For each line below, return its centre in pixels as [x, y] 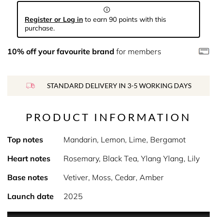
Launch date [31, 196]
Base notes [28, 177]
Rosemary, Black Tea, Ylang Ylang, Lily [131, 158]
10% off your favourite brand [61, 51]
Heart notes [29, 158]
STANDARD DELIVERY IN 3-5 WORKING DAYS [119, 85]
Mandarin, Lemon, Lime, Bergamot [124, 139]
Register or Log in [54, 19]
